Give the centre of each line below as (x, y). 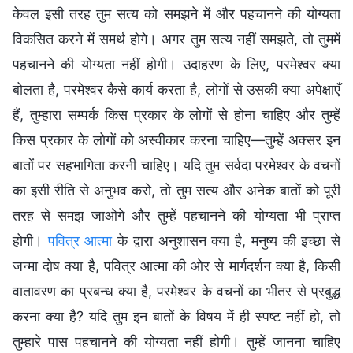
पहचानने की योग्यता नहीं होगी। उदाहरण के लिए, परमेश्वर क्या (176, 64)
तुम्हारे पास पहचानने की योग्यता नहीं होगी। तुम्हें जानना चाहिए (176, 341)
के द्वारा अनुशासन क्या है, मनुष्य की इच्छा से (227, 240)
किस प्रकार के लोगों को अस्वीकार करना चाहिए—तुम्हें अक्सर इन (176, 139)
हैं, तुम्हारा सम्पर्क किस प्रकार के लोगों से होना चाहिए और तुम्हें (176, 114)
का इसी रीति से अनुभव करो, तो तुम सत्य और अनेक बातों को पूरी (176, 190)
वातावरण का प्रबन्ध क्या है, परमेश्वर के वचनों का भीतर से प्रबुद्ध (176, 291)
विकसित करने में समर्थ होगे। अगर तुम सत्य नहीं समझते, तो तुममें (176, 39)
